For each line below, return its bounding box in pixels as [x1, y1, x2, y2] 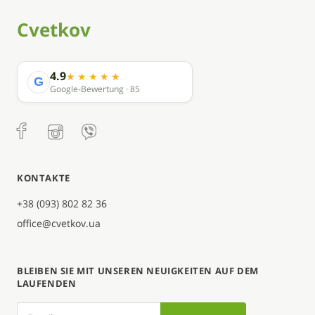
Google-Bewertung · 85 [50, 83, 140, 96]
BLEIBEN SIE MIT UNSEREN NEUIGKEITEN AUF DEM [17, 264, 259, 278]
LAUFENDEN [17, 277, 77, 290]
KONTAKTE [17, 172, 70, 185]
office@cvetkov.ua [17, 217, 101, 231]
